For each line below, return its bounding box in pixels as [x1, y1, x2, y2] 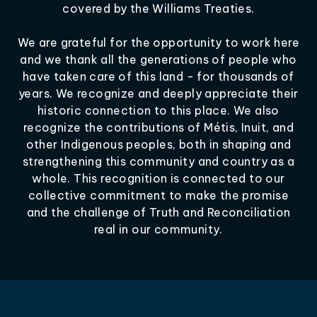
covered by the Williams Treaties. [62, 1, 255, 16]
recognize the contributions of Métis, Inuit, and [23, 120, 294, 135]
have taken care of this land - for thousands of [23, 69, 294, 84]
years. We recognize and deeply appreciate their [18, 86, 299, 101]
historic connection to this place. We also [38, 103, 279, 118]
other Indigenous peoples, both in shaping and [25, 137, 292, 152]
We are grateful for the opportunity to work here [17, 35, 300, 50]
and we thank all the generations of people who [20, 52, 297, 67]
